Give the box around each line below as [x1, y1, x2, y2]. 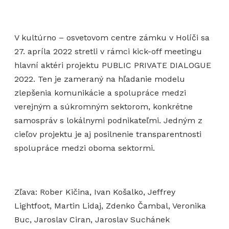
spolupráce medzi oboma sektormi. [14, 143, 155, 153]
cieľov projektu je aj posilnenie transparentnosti [14, 129, 201, 140]
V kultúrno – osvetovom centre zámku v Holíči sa [14, 33, 210, 43]
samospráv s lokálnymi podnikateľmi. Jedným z [14, 116, 202, 126]
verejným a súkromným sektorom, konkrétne [14, 102, 193, 112]
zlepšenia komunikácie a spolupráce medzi [14, 88, 186, 98]
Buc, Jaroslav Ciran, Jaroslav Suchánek [14, 215, 170, 225]
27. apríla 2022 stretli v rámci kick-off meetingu [14, 47, 202, 57]
